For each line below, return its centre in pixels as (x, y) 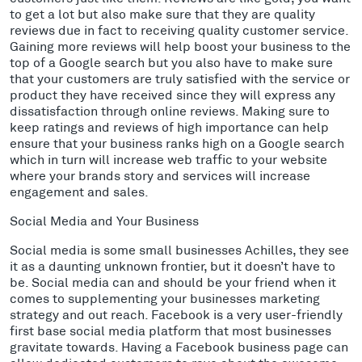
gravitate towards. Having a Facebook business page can (179, 346)
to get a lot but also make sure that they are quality (162, 13)
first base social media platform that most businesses (170, 330)
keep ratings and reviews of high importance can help (169, 126)
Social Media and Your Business (104, 220)
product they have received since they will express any (173, 94)
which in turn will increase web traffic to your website (168, 158)
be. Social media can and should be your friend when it (173, 281)
